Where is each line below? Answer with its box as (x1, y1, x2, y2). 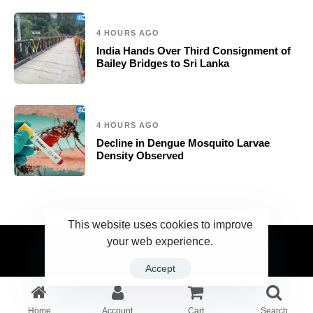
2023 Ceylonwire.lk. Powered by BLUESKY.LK (54, 240, 259, 254)
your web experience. (107, 234, 213, 247)
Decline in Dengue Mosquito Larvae (96, 137, 270, 150)
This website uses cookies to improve (67, 217, 253, 231)
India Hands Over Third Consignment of (96, 45, 291, 57)
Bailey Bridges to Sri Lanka (96, 57, 229, 70)
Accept (145, 263, 175, 274)
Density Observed (96, 150, 184, 162)
